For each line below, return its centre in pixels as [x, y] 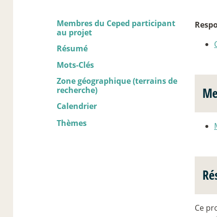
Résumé [72, 49]
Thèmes [72, 123]
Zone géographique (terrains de [117, 81]
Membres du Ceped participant [116, 23]
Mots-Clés [75, 65]
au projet [74, 32]
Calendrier [77, 106]
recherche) [77, 90]
